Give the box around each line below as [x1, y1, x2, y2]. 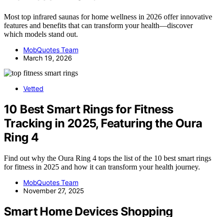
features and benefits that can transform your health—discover [4, 21, 193, 30]
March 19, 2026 [23, 54, 72, 62]
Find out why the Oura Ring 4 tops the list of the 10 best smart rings [4, 154, 211, 162]
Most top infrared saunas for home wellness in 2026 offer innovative [4, 13, 212, 21]
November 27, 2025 [23, 186, 85, 195]
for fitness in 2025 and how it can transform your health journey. [4, 162, 200, 171]
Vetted [23, 84, 44, 93]
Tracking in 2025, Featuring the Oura [4, 116, 202, 130]
